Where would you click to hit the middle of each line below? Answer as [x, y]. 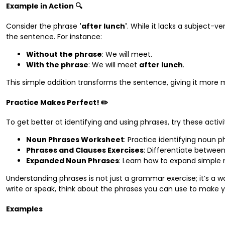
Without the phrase [64, 54]
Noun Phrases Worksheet [75, 140]
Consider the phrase [43, 26]
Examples [24, 209]
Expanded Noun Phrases [73, 161]
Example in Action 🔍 [44, 6]
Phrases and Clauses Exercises [85, 150]
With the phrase [57, 65]
